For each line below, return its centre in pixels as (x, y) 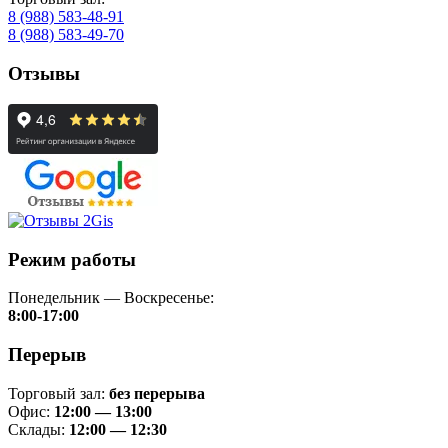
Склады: (38, 429)
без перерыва (157, 393)
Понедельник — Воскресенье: (111, 298)
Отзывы (44, 74)
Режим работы (72, 259)
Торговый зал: (58, 393)
